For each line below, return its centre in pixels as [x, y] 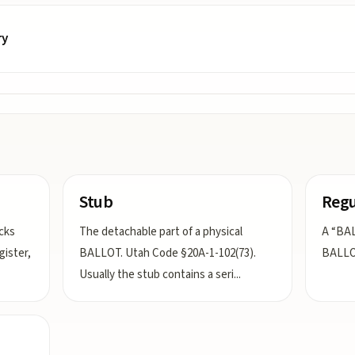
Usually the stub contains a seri [157, 275]
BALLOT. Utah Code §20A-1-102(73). [168, 253]
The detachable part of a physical [161, 232]
